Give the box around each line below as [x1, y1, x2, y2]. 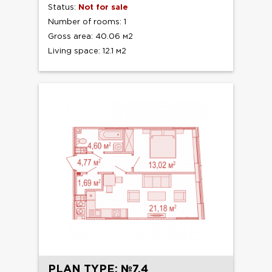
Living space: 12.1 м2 [48, 47, 126, 55]
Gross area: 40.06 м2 [48, 33, 133, 40]
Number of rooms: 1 [48, 18, 126, 25]
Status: [48, 4, 78, 11]
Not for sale [78, 4, 128, 11]
